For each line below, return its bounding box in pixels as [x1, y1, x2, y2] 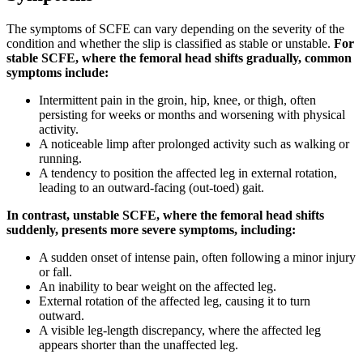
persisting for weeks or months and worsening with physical [39, 107, 345, 122]
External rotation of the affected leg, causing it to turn [39, 293, 310, 308]
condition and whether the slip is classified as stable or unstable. [6, 36, 334, 50]
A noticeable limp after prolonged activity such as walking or [39, 136, 349, 151]
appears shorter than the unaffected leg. [39, 337, 238, 352]
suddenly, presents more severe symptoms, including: [6, 222, 296, 237]
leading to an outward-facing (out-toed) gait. [39, 180, 264, 194]
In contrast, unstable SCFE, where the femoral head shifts [6, 207, 324, 222]
